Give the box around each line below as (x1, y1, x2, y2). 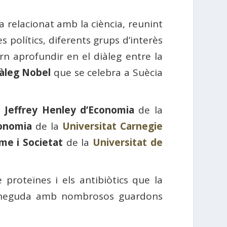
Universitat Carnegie (62, 120, 163, 133)
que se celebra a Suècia (51, 66, 163, 79)
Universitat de (93, 136, 163, 149)
